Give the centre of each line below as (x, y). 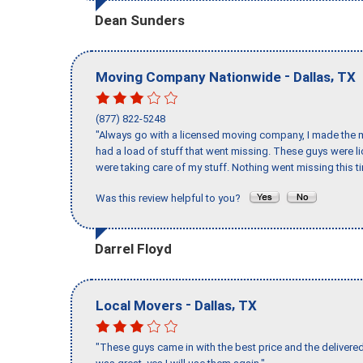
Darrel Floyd (133, 248)
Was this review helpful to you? (172, 199)
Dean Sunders (140, 20)
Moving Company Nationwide (188, 77)
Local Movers (139, 305)
